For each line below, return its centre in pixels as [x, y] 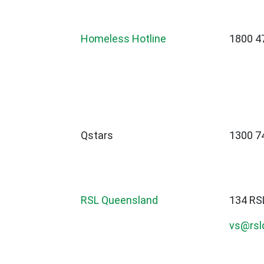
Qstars [97, 136]
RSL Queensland [119, 200]
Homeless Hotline [123, 39]
